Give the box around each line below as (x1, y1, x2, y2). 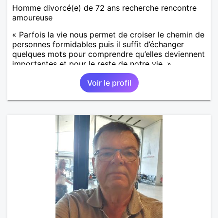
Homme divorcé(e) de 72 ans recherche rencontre (12, 2, 197, 13)
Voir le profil (87, 77, 131, 88)
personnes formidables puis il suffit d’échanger (12, 39, 184, 49)
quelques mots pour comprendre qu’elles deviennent (12, 49, 205, 59)
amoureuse (12, 12, 53, 22)
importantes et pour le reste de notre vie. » (12, 58, 171, 69)
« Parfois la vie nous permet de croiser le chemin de (12, 29, 204, 39)
